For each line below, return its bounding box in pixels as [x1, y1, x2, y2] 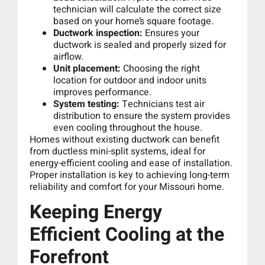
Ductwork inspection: [53, 25, 143, 40]
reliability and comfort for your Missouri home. [30, 179, 224, 194]
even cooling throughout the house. [53, 120, 202, 135]
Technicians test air [119, 96, 205, 111]
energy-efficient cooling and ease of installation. [30, 156, 232, 170]
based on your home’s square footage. [53, 14, 214, 28]
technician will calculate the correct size [53, 2, 221, 17]
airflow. [53, 49, 83, 64]
